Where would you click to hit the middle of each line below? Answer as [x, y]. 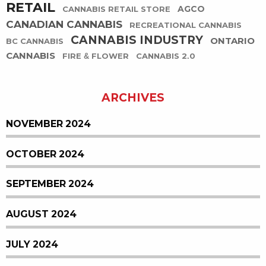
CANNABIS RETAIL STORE [116, 9]
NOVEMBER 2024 [48, 123]
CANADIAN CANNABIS [64, 25]
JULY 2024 [32, 245]
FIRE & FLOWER [96, 56]
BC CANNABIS [35, 42]
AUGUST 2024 [41, 214]
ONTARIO [232, 41]
